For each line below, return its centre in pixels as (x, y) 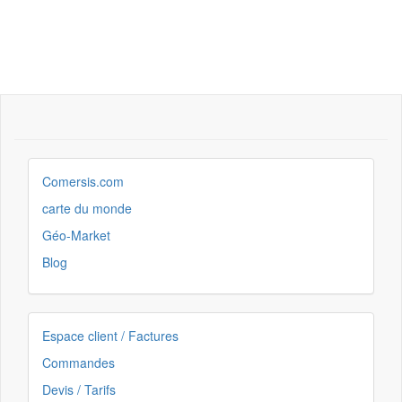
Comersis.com (83, 181)
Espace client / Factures (110, 336)
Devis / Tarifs (79, 389)
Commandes (79, 363)
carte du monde (87, 208)
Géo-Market (76, 235)
